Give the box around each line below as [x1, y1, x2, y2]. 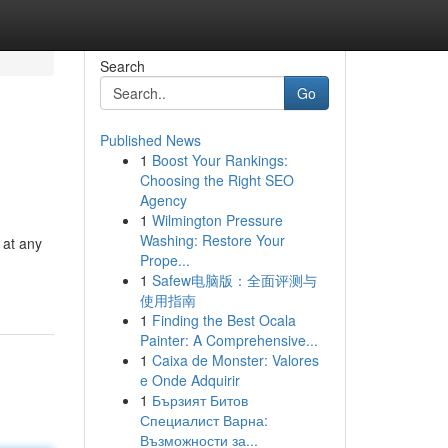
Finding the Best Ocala [151, 310, 296, 330]
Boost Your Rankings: [151, 150, 288, 170]
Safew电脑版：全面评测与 [151, 270, 317, 290]
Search [99, 56, 145, 76]
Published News [99, 130, 201, 150]
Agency [139, 190, 187, 210]
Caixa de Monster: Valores [151, 350, 319, 370]
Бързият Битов [151, 390, 248, 410]
